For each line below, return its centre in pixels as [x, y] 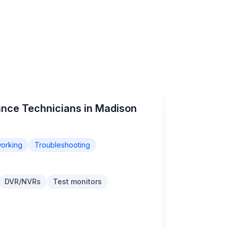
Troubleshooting [62, 145]
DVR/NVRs [23, 181]
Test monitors [77, 181]
